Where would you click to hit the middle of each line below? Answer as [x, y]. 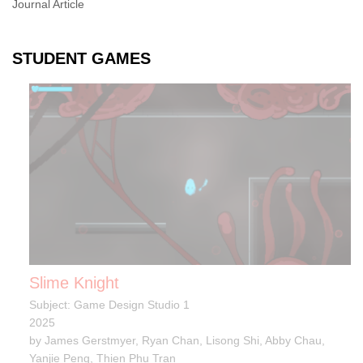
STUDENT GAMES [81, 59]
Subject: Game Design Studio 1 [109, 304]
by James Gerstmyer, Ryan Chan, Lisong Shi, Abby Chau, [177, 340]
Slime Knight [74, 282]
